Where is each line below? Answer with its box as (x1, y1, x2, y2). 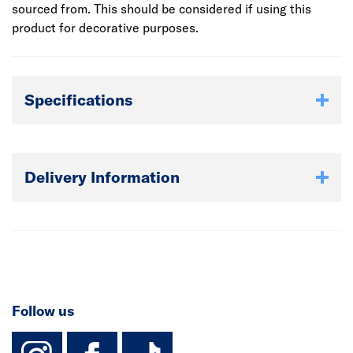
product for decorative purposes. (12, 20, 199, 35)
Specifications (24, 90, 132, 110)
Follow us (12, 302, 74, 320)
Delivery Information (24, 167, 180, 187)
